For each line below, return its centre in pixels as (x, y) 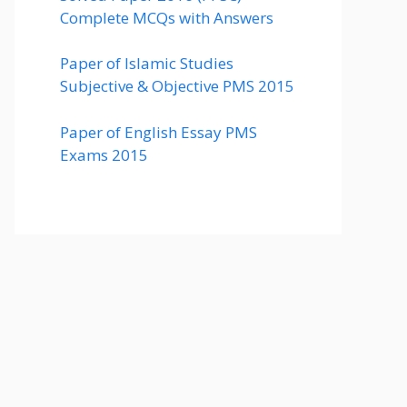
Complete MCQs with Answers (167, 17)
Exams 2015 (104, 154)
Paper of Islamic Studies (147, 63)
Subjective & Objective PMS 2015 (177, 86)
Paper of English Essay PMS (159, 132)
